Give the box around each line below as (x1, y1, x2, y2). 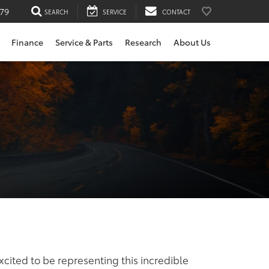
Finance (11, 36, 43, 49)
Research (125, 36, 162, 49)
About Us (174, 36, 211, 49)
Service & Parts (55, 36, 113, 49)
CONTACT (162, 7, 190, 16)
